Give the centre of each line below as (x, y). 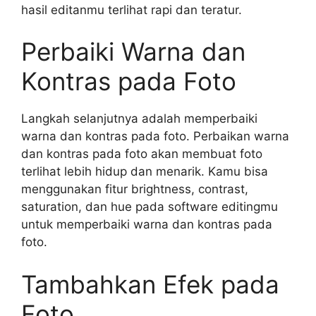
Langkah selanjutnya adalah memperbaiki (139, 119)
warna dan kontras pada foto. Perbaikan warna (155, 136)
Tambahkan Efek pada (150, 284)
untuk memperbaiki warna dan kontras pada (147, 224)
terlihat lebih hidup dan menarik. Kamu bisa (145, 171)
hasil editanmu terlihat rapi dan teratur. (132, 10)
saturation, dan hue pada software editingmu (150, 207)
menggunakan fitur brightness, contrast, (135, 189)
